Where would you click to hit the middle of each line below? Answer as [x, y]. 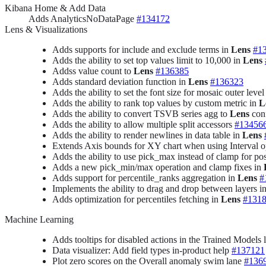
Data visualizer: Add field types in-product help [142, 250]
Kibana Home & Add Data [55, 8]
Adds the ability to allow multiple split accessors [143, 124]
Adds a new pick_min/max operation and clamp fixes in [158, 167]
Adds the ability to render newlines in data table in [147, 135]
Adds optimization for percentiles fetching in [137, 199]
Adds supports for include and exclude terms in [142, 49]
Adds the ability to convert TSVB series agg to [141, 113]
